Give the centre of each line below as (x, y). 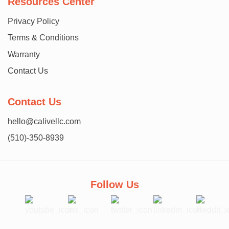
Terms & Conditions (43, 38)
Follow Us (114, 185)
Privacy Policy (33, 21)
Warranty (24, 55)
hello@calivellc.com (44, 122)
